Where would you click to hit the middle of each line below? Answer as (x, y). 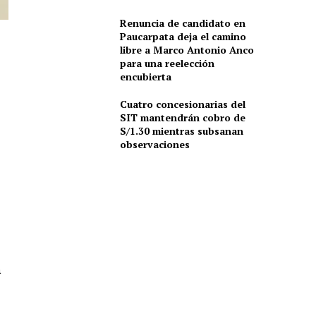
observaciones (154, 145)
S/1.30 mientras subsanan (181, 131)
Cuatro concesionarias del (182, 104)
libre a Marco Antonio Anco (187, 50)
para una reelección (167, 63)
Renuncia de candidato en (182, 23)
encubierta (145, 77)
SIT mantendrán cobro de (182, 118)
